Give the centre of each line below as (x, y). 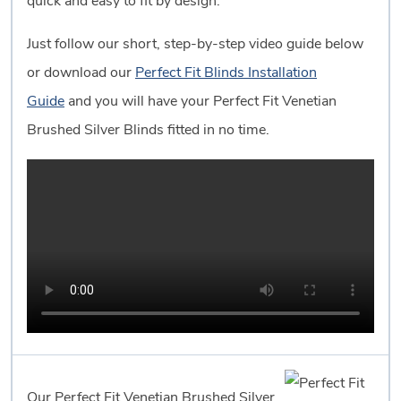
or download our (81, 74)
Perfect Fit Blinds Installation (226, 74)
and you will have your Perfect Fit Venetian (200, 102)
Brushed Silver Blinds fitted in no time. (148, 131)
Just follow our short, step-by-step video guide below (195, 45)
